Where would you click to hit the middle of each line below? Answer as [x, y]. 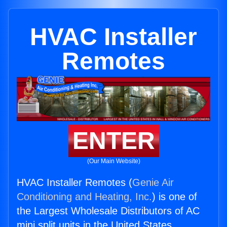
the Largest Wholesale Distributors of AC [108, 211]
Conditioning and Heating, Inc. [84, 197]
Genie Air [153, 183]
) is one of [175, 197]
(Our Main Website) [113, 161]
